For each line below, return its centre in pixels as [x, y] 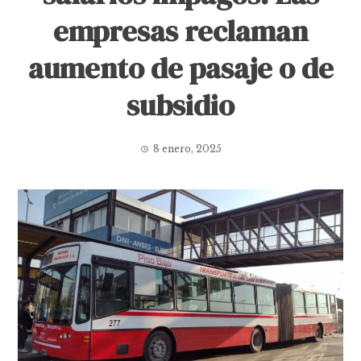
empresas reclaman [180, 31]
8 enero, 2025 [187, 149]
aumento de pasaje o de [180, 68]
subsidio [180, 105]
